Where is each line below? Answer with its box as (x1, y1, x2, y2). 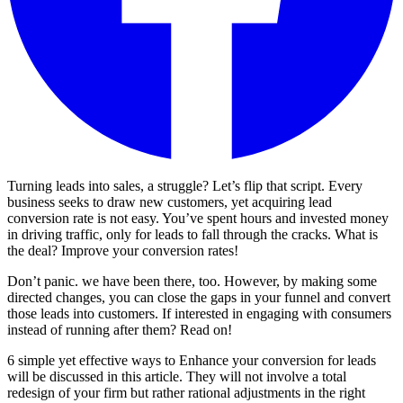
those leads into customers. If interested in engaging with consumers (7, 305, 391, 321)
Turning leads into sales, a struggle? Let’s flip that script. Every (7, 177, 363, 193)
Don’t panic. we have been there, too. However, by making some (7, 273, 377, 289)
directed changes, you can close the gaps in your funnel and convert (7, 289, 390, 305)
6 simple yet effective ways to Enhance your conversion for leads (7, 352, 376, 368)
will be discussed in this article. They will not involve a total (7, 368, 346, 384)
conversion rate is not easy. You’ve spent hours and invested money (7, 210, 389, 226)
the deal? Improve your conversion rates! (7, 242, 238, 258)
